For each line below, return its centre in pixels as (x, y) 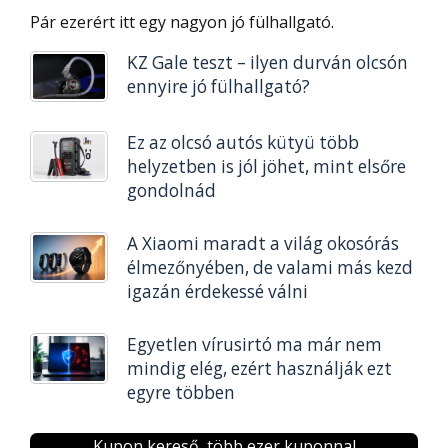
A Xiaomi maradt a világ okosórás (262, 243)
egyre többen (180, 392)
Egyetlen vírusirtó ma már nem (254, 344)
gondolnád (171, 191)
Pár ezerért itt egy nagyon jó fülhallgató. (182, 22)
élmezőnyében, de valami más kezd (269, 267)
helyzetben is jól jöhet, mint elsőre (266, 167)
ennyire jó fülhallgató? (218, 86)
